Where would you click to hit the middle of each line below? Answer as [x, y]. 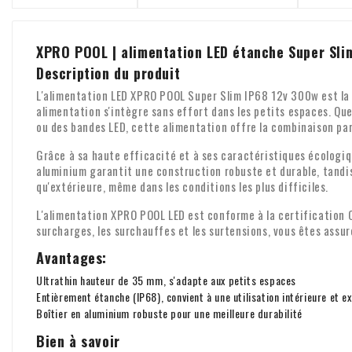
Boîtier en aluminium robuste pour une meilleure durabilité [169, 313]
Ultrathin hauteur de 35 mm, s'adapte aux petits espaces [166, 280]
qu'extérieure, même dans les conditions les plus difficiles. [183, 186]
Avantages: [71, 257]
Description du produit [108, 73]
